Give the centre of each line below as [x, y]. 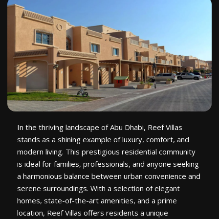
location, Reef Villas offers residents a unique [93, 213]
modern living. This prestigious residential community [106, 152]
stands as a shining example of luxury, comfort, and [103, 140]
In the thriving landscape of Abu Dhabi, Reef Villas [100, 127]
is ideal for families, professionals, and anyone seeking [108, 164]
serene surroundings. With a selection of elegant [99, 188]
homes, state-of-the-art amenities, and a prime [97, 201]
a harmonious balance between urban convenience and [109, 176]
